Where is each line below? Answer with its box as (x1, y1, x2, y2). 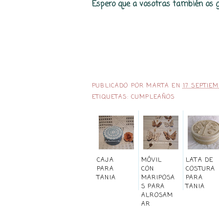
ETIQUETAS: (92, 92, 131, 102)
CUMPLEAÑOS (131, 92, 175, 102)
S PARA (141, 182, 165, 191)
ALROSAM (141, 191, 174, 200)
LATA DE (186, 155, 214, 165)
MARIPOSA (141, 173, 175, 182)
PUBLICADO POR (92, 81, 147, 90)
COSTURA (186, 164, 216, 174)
